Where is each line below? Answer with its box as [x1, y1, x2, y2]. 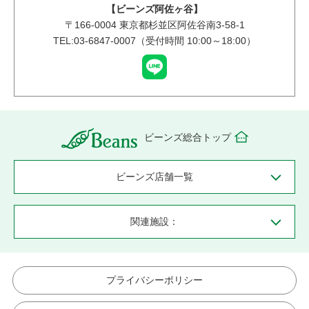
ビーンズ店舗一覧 [116, 170, 193, 182]
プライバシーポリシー [106, 274, 203, 286]
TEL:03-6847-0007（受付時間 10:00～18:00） [53, 35, 256, 47]
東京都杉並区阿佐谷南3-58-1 [116, 19, 245, 31]
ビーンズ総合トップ [143, 132, 231, 143]
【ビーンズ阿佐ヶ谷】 [106, 3, 203, 15]
